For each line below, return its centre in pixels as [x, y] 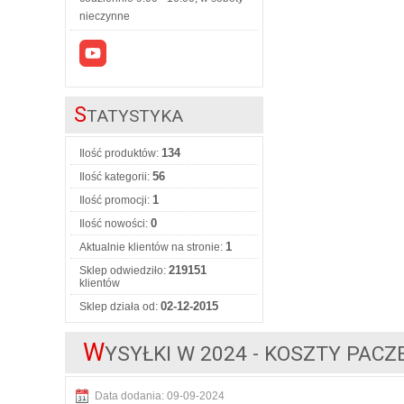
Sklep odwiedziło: [124, 270]
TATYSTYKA [135, 115]
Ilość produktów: [120, 153]
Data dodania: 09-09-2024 [160, 395]
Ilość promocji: [116, 200]
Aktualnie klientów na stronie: [152, 247]
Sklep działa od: [120, 306]
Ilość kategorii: [116, 176]
